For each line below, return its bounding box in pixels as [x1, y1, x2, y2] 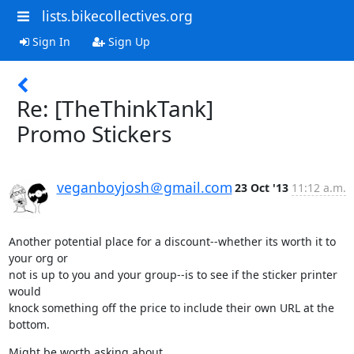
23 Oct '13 [234, 179, 288, 195]
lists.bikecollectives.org [41, 6, 193, 25]
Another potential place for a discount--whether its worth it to [8, 233, 336, 249]
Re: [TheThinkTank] [17, 92, 213, 123]
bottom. [8, 316, 50, 332]
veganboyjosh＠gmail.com [56, 177, 232, 197]
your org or [8, 250, 68, 265]
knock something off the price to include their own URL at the [8, 299, 334, 315]
